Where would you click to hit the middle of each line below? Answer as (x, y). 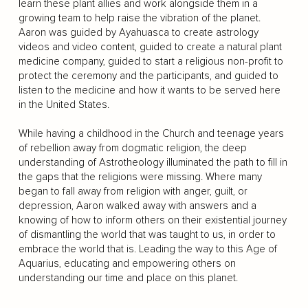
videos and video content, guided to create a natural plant (150, 47)
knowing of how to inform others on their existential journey (152, 220)
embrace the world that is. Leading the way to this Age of (147, 249)
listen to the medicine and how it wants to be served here (149, 90)
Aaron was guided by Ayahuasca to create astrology (138, 32)
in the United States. (64, 104)
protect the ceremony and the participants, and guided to (148, 76)
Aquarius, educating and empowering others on (127, 263)
